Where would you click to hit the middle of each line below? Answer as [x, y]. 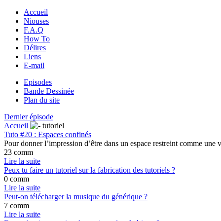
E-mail [34, 65]
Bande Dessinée [49, 91]
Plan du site [42, 100]
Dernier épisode [29, 117]
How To [37, 39]
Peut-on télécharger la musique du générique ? [76, 197]
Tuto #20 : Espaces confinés [48, 134]
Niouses [36, 21]
